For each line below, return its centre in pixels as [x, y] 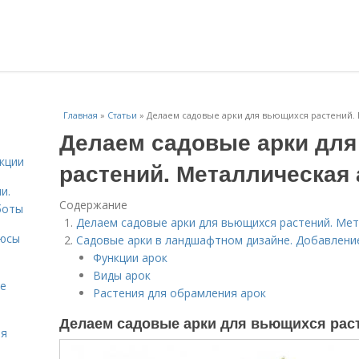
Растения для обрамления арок [179, 293]
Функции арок [130, 258]
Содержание [93, 205]
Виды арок [122, 275]
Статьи [122, 115]
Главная [81, 115]
